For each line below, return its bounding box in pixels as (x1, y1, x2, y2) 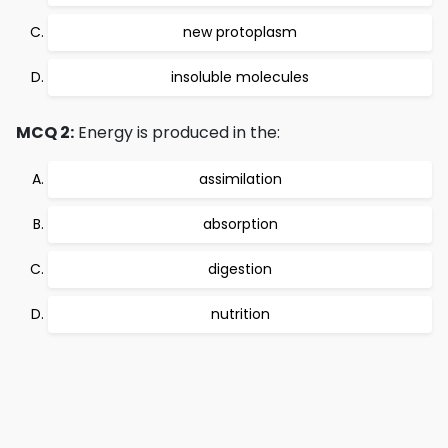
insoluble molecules (171, 67, 309, 87)
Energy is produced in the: (74, 121, 280, 144)
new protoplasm (183, 22, 297, 42)
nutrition (210, 304, 270, 324)
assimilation (198, 169, 282, 189)
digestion (208, 259, 272, 279)
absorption (202, 214, 278, 234)
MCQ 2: (16, 121, 74, 144)
